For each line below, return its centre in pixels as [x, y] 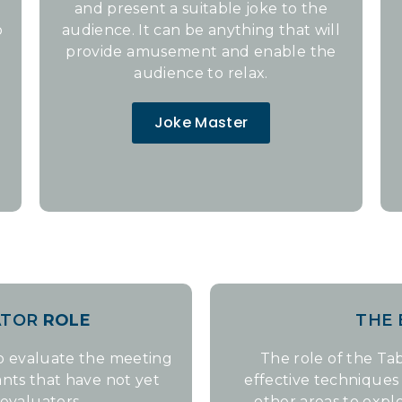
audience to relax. [201, 73]
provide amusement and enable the [201, 52]
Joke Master [201, 122]
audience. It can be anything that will [201, 30]
